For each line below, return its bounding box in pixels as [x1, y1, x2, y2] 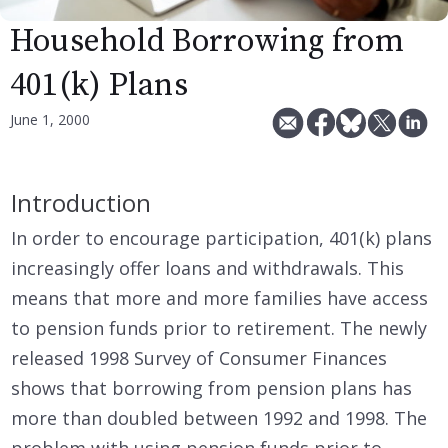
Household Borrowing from [10, 22, 404, 63]
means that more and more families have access [11, 286, 428, 311]
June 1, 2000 [10, 110, 90, 130]
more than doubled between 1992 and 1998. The [11, 406, 427, 431]
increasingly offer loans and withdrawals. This [11, 256, 404, 281]
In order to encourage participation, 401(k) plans [11, 226, 432, 251]
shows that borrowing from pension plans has [11, 376, 412, 401]
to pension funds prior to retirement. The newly [11, 316, 427, 341]
